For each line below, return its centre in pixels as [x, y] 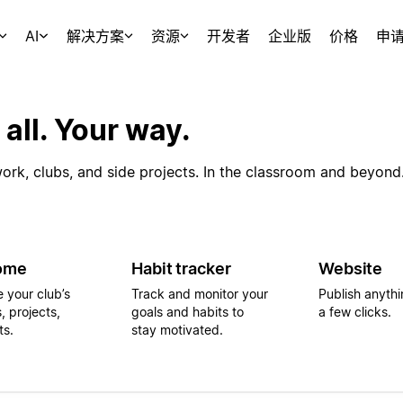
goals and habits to [188, 311]
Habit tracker [181, 268]
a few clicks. [355, 311]
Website [351, 268]
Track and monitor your [200, 293]
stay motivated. [177, 329]
